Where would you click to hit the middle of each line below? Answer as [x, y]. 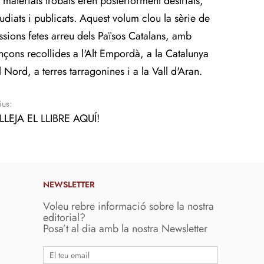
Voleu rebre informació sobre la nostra [128, 206]
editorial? [64, 217]
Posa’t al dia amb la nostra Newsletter [125, 229]
